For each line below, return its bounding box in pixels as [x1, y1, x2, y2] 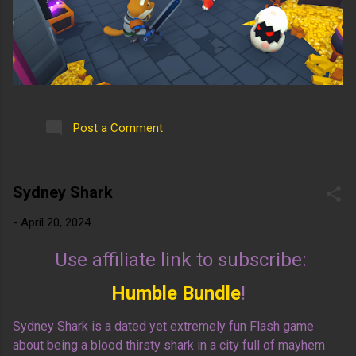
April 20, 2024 [21, 215, 91, 230]
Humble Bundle [110, 281, 241, 304]
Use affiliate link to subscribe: [49, 248, 307, 271]
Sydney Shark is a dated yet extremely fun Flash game [13, 318, 314, 334]
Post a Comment [73, 121, 163, 136]
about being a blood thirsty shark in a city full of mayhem [13, 337, 325, 353]
